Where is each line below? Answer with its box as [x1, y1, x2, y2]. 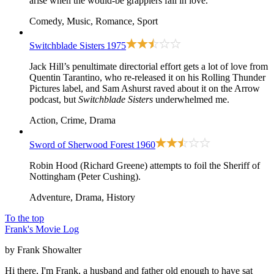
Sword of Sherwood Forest [29, 139, 134, 150]
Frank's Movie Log [5, 223, 79, 234]
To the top [5, 212, 44, 223]
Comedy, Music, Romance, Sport [29, 15, 158, 26]
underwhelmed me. [153, 94, 229, 105]
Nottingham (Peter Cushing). [29, 171, 141, 182]
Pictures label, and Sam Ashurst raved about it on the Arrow [29, 83, 260, 94]
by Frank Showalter [5, 244, 81, 255]
